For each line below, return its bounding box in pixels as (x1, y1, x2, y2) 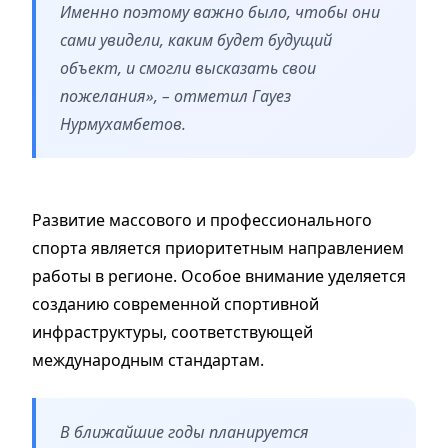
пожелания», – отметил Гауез (60, 84, 291, 107)
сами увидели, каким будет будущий (60, 28, 332, 51)
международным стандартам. (32, 348, 264, 371)
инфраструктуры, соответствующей (32, 320, 313, 343)
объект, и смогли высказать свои (60, 56, 316, 79)
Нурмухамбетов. (60, 112, 186, 135)
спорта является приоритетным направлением (32, 236, 404, 259)
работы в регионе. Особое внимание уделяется (32, 264, 406, 287)
